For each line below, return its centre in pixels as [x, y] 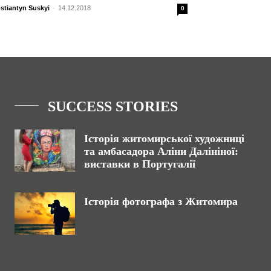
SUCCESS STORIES [113, 107]
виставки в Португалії [140, 164]
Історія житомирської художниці [164, 139]
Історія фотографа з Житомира [161, 202]
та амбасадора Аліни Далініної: [161, 152]
